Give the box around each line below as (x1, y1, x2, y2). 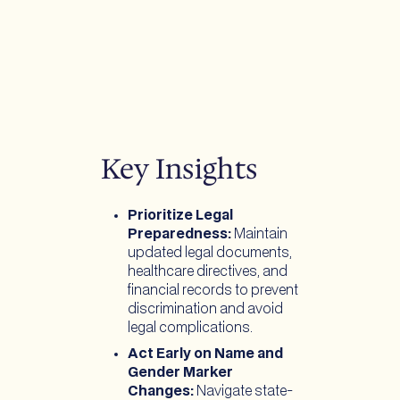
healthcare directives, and (127, 265, 287, 279)
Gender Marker (127, 365, 233, 379)
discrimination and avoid (127, 303, 283, 317)
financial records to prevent (127, 284, 298, 298)
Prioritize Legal (127, 209, 233, 223)
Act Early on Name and (127, 346, 283, 361)
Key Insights (100, 149, 258, 187)
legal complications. (127, 321, 253, 336)
